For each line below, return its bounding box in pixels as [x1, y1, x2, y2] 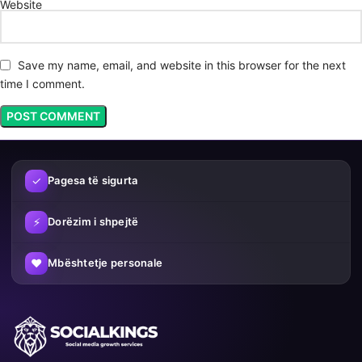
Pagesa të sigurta [48, 174, 138, 187]
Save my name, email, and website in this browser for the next [18, 57, 346, 72]
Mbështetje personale [48, 256, 163, 270]
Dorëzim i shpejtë [48, 215, 139, 229]
